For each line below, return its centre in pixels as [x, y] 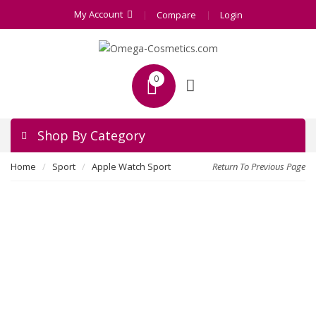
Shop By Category [91, 135]
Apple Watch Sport [131, 166]
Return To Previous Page [259, 166]
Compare [176, 14]
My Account [98, 14]
